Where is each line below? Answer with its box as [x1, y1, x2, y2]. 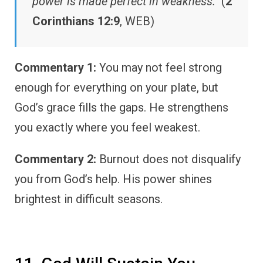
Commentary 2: [15, 151, 96, 166]
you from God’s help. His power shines [15, 171, 212, 186]
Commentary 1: [15, 60, 96, 75]
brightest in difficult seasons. [15, 191, 163, 206]
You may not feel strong [96, 60, 222, 75]
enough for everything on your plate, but [15, 80, 218, 95]
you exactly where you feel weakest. [15, 120, 200, 134]
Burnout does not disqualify [96, 151, 241, 166]
